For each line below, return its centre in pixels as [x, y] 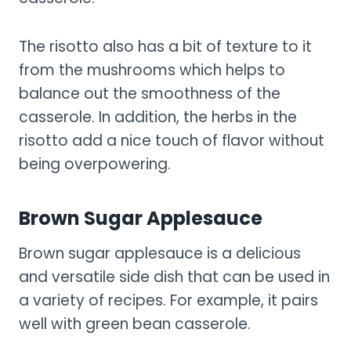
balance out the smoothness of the [150, 93]
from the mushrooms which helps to [152, 70]
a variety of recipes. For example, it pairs [168, 300]
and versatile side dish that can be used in [174, 277]
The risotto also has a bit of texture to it [165, 46]
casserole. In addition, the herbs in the [158, 117]
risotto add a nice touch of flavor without [172, 140]
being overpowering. [95, 164]
